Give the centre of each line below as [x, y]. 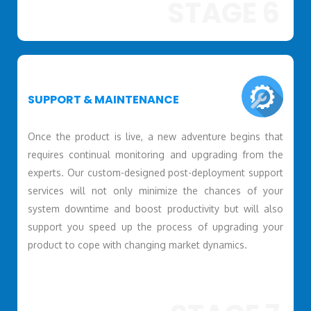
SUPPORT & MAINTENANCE [103, 100]
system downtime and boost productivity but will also [155, 208]
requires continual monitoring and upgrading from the [155, 154]
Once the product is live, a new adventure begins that [155, 136]
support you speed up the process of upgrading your [155, 226]
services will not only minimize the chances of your [155, 190]
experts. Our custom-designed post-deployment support [155, 172]
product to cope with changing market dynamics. [137, 244]
